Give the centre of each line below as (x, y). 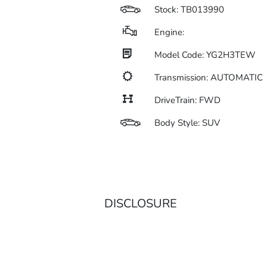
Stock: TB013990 (189, 10)
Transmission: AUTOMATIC (208, 77)
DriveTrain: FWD (187, 100)
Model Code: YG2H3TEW (205, 55)
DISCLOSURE (141, 204)
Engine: (169, 32)
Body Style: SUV (187, 123)
